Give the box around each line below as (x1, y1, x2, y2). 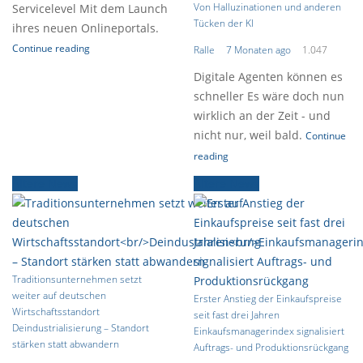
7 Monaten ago (226, 43, 291, 57)
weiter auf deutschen (12, 288, 106, 302)
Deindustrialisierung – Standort (12, 321, 149, 335)
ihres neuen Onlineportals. (12, 20, 159, 36)
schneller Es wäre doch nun (194, 88, 344, 104)
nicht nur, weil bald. (194, 127, 305, 143)
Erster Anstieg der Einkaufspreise (194, 292, 342, 305)
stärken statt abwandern (12, 337, 119, 351)
